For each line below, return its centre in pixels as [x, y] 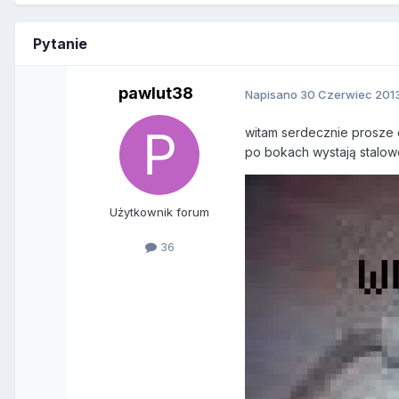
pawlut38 [156, 94]
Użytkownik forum [160, 212]
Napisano [273, 94]
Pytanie [60, 44]
